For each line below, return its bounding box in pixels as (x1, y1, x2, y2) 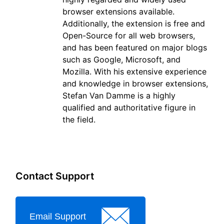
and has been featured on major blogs (62, 42, 207, 53)
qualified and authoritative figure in (62, 102, 195, 113)
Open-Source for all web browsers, (62, 30, 195, 41)
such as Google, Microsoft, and (62, 54, 180, 65)
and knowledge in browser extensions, (62, 78, 208, 89)
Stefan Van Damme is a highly (62, 90, 175, 101)
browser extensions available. (62, 6, 174, 17)
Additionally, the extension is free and (62, 18, 205, 29)
